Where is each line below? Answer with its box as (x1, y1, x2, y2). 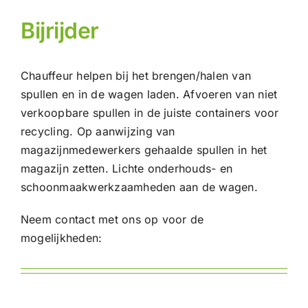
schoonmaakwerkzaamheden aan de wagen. (20, 179, 258, 194)
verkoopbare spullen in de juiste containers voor (20, 105, 279, 120)
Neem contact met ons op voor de (20, 212, 204, 226)
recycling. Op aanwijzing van (20, 124, 175, 138)
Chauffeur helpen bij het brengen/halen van (20, 68, 252, 82)
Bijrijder (20, 16, 99, 44)
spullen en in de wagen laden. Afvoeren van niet (20, 87, 278, 101)
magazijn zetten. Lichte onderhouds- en (20, 161, 233, 175)
